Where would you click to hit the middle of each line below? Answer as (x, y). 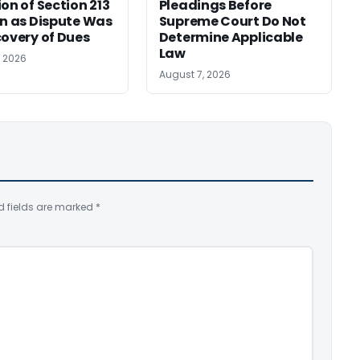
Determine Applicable (231, 38)
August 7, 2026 (194, 75)
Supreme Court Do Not (232, 22)
